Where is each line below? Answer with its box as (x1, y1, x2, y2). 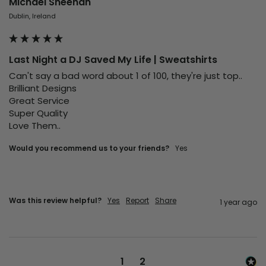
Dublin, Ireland (9, 11, 56, 21)
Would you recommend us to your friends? (9, 142, 169, 153)
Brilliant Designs (9, 81, 77, 94)
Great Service (9, 94, 69, 107)
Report (126, 195, 149, 205)
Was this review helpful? (9, 195, 102, 205)
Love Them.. (9, 119, 61, 132)
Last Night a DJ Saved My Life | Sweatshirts (9, 52, 217, 66)
